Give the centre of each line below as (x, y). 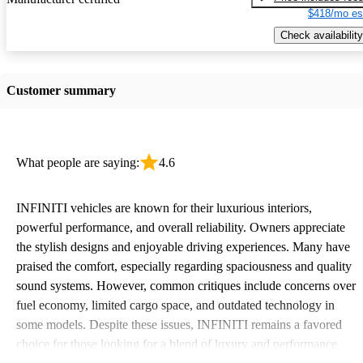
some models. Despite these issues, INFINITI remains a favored (179, 324)
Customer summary (61, 90)
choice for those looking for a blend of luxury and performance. (178, 344)
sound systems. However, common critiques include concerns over (186, 285)
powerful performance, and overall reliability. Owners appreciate (181, 227)
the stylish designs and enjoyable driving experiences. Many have (183, 246)
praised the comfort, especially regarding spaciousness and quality (184, 266)
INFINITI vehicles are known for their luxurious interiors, (164, 207)
